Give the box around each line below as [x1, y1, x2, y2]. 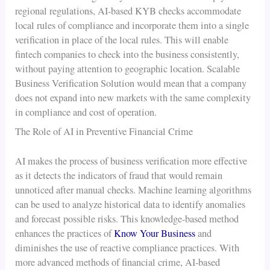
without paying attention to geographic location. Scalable [15, 62, 240, 76]
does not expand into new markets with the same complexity [15, 91, 251, 105]
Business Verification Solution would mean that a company [15, 77, 247, 90]
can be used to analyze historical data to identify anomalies [15, 197, 246, 211]
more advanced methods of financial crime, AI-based [15, 255, 221, 269]
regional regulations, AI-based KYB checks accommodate [15, 4, 242, 18]
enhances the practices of [15, 226, 115, 240]
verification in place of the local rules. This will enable [15, 33, 229, 47]
